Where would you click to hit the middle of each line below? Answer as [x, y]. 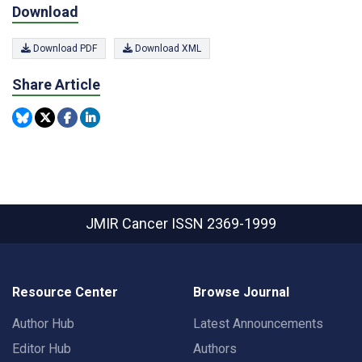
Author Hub [43, 324]
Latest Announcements [258, 324]
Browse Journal [241, 293]
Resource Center [65, 293]
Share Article [56, 84]
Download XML [167, 48]
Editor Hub [42, 349]
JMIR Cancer [128, 224]
